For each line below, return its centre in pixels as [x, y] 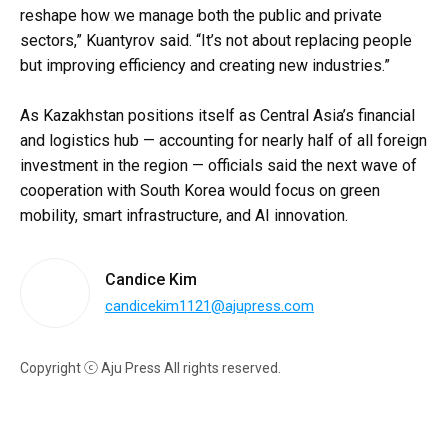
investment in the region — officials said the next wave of [218, 165]
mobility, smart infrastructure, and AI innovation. [184, 215]
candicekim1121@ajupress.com [209, 306]
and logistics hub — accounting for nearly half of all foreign [223, 140]
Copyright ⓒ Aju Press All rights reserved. [150, 368]
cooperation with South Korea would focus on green [200, 190]
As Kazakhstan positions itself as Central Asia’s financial [217, 115]
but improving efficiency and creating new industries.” [205, 65]
